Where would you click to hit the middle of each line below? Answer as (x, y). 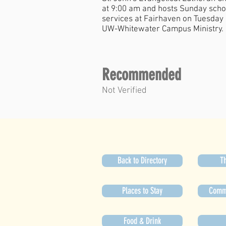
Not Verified (124, 91)
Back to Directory (142, 160)
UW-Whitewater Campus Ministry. (163, 29)
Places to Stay (142, 191)
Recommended (142, 75)
